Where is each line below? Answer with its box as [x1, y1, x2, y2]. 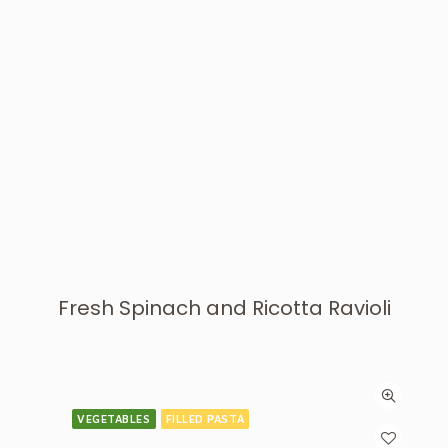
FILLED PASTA [165, 412, 245, 425]
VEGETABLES [77, 412, 151, 425]
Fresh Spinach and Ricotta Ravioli [57, 294, 391, 322]
